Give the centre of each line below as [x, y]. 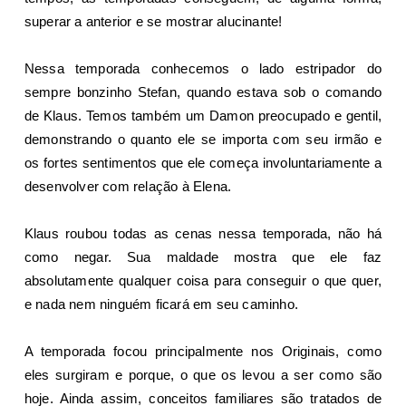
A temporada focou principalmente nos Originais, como [203, 351]
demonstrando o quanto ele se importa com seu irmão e [203, 139]
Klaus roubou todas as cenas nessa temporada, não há [203, 233]
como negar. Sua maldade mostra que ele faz [203, 256]
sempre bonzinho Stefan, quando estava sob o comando [203, 92]
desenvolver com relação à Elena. [128, 186]
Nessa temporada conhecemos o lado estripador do [203, 68]
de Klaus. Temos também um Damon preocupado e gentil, [203, 115]
